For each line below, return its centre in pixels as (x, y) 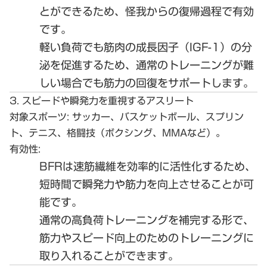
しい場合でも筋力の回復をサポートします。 (147, 83)
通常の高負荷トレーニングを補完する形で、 (147, 220)
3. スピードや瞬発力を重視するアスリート (102, 100)
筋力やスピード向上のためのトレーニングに (147, 237)
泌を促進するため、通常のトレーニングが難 (147, 65)
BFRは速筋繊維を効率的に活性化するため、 (148, 166)
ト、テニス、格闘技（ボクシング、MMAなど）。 (117, 133)
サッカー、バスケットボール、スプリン (156, 117)
